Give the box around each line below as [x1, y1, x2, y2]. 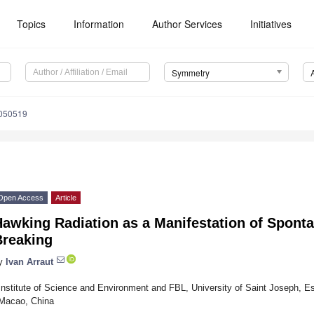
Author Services [152, 17, 223, 31]
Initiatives [250, 17, 292, 31]
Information [74, 17, 125, 31]
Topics [17, 17, 46, 31]
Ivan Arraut [6, 256, 53, 267]
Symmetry [171, 67, 210, 79]
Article [55, 193, 76, 203]
